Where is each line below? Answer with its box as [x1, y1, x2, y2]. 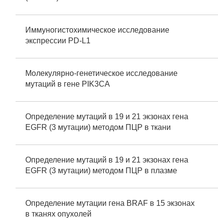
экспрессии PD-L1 [25, 36, 91, 45]
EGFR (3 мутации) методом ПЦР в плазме [25, 166, 177, 175]
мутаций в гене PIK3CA [25, 80, 110, 88]
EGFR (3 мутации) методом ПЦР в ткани [25, 123, 171, 131]
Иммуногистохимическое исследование [25, 26, 169, 34]
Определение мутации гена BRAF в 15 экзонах [25, 199, 195, 207]
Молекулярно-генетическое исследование [25, 69, 178, 77]
